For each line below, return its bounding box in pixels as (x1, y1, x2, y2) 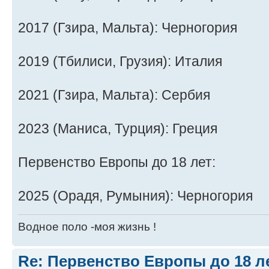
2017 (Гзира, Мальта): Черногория (18, 19, 237, 35)
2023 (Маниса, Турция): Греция (18, 120, 217, 136)
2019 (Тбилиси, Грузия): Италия (18, 53, 222, 69)
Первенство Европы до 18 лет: (18, 154, 216, 170)
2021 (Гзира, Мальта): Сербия (18, 86, 210, 103)
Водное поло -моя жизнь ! (18, 220, 156, 233)
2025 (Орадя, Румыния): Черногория (18, 187, 253, 204)
